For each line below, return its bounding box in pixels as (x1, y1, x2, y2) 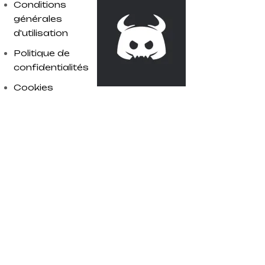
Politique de (14, 48, 70, 58)
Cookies (14, 82, 54, 92)
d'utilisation (14, 28, 69, 38)
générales (14, 14, 63, 24)
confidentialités (14, 62, 89, 72)
